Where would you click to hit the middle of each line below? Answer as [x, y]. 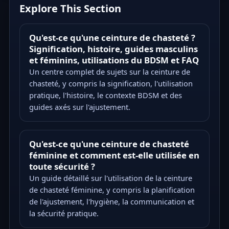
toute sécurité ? [62, 166]
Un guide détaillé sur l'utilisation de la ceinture [110, 178]
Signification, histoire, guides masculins [113, 49]
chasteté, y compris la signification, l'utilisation [111, 83]
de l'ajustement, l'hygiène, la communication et [111, 201]
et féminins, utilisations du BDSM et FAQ [114, 60]
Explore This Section [71, 8]
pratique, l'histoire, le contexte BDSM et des [105, 95]
